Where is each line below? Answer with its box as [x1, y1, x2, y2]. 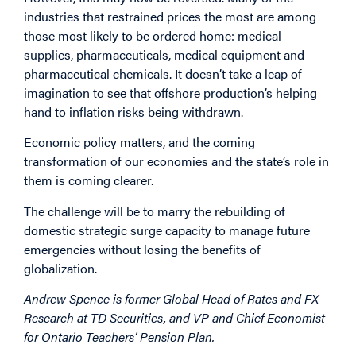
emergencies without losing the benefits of [24, 239, 261, 258]
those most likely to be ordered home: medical [24, 25, 281, 44]
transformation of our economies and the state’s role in [24, 152, 329, 171]
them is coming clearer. [24, 171, 153, 190]
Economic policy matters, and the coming [24, 133, 255, 152]
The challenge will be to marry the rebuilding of [24, 201, 285, 220]
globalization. [24, 258, 100, 277]
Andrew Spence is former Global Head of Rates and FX [24, 288, 319, 308]
